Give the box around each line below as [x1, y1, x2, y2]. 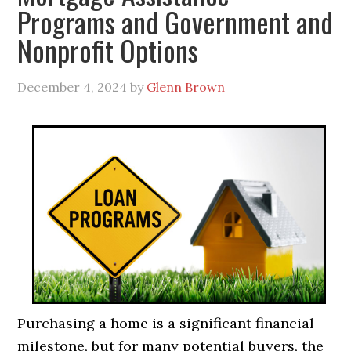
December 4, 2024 [17, 79, 128, 96]
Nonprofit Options [17, 29, 199, 71]
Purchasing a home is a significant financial [17, 313, 315, 332]
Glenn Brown [147, 79, 226, 96]
